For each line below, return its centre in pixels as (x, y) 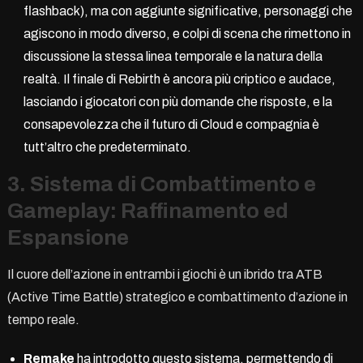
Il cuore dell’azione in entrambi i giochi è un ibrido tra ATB (164, 274)
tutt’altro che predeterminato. (107, 147)
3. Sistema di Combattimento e (161, 184)
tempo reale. (43, 319)
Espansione (68, 237)
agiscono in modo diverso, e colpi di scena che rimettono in (187, 33)
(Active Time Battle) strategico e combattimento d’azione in (177, 297)
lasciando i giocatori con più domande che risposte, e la (177, 101)
